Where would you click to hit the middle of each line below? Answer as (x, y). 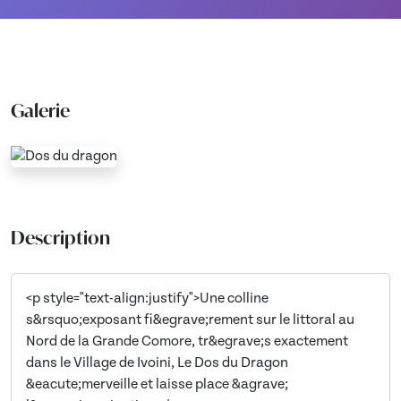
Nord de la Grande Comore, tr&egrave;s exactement (187, 342)
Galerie (40, 111)
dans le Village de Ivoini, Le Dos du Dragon (157, 364)
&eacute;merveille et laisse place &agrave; (157, 385)
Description (60, 238)
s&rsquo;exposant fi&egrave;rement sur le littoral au (190, 321)
